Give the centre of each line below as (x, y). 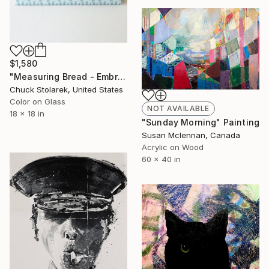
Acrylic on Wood (173, 147)
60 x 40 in (161, 159)
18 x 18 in (27, 113)
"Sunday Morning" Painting (201, 122)
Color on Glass (38, 101)
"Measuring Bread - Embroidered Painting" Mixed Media (121, 76)
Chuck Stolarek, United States (66, 89)
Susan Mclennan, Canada (191, 135)
